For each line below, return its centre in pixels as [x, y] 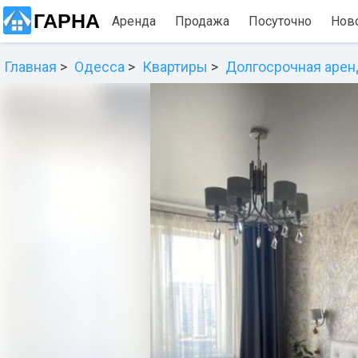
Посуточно [280, 21]
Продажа [202, 21]
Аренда [134, 21]
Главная [30, 67]
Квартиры [175, 67]
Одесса [99, 67]
